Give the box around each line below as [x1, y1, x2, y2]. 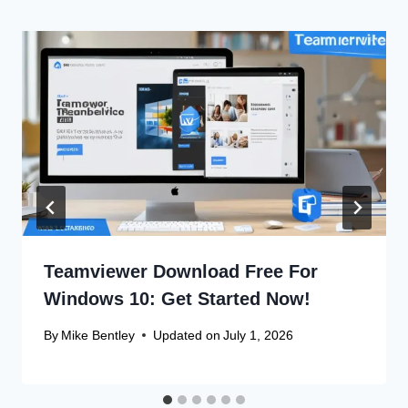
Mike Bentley [61, 327, 136, 342]
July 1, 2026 [223, 327, 294, 342]
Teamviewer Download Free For [44, 260, 318, 281]
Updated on [153, 327, 221, 342]
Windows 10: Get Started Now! [44, 288, 311, 309]
